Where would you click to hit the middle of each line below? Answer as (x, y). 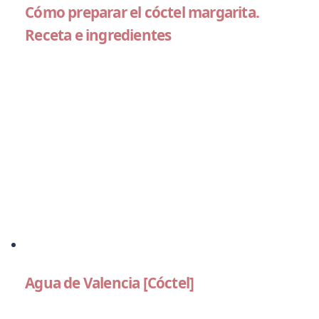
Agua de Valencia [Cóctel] (110, 283)
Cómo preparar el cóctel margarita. (142, 12)
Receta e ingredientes (98, 35)
